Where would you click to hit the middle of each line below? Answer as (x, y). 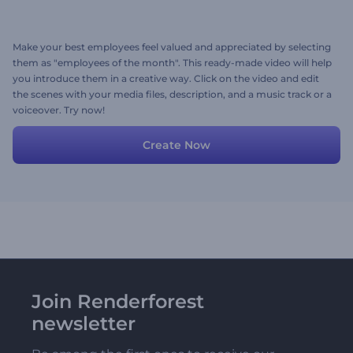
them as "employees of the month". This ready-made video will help (172, 63)
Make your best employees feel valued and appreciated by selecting (172, 47)
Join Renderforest (118, 301)
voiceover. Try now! (59, 110)
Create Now (176, 145)
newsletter (84, 323)
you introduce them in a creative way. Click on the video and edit (166, 78)
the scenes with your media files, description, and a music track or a (172, 94)
